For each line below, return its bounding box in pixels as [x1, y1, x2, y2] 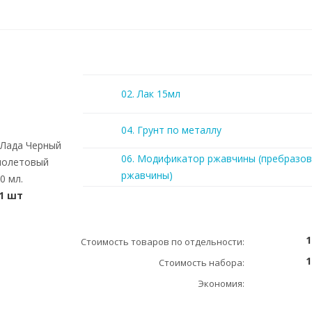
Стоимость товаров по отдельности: [81, 235, 244, 248]
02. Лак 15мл [121, 87, 180, 100]
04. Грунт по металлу [121, 123, 221, 136]
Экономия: [198, 277, 244, 290]
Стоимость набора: [159, 256, 244, 269]
